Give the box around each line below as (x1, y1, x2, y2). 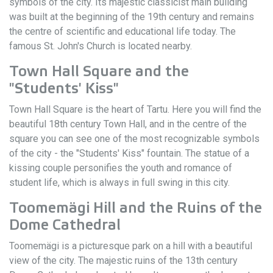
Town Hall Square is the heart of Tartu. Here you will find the (9, 104, 261, 115)
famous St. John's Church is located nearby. (9, 40, 192, 52)
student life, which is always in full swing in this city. (9, 177, 230, 188)
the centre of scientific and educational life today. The (9, 26, 236, 37)
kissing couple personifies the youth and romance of (9, 162, 232, 174)
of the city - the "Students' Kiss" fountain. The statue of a (9, 147, 249, 159)
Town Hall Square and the (9, 63, 189, 80)
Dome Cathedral (9, 217, 121, 233)
